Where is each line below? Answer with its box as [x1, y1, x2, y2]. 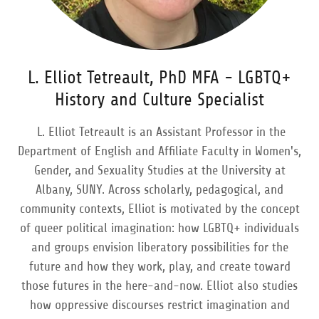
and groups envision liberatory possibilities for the [31, 240, 288, 254]
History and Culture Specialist [55, 90, 264, 110]
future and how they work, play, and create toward [28, 259, 291, 273]
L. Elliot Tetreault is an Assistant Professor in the [33, 125, 286, 139]
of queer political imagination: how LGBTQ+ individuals [20, 221, 299, 235]
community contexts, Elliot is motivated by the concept [19, 202, 300, 216]
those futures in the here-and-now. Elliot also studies [21, 278, 298, 293]
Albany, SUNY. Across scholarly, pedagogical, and [36, 182, 283, 197]
